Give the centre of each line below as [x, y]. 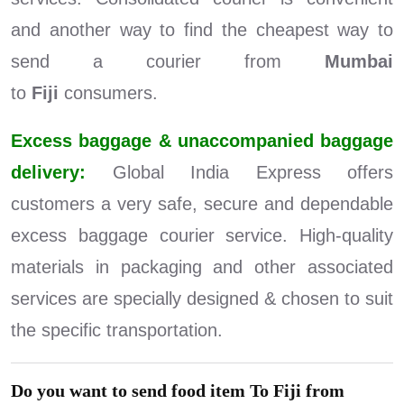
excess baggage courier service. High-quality [202, 236]
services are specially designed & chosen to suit [202, 299]
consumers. [108, 93]
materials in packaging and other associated [202, 267]
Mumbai [359, 62]
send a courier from [168, 62]
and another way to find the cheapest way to [202, 30]
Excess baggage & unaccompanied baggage [202, 141]
